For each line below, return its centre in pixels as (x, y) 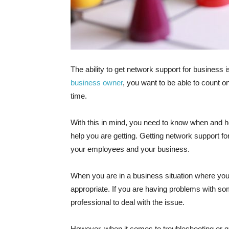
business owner (97, 83)
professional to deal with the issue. (128, 202)
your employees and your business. (130, 149)
